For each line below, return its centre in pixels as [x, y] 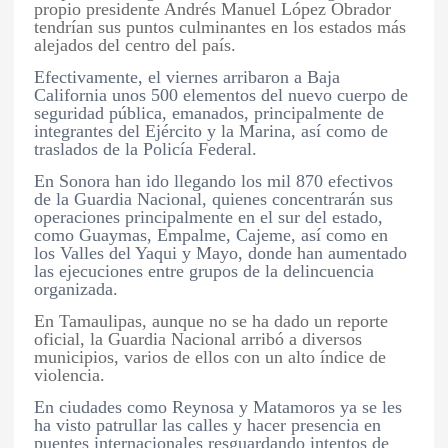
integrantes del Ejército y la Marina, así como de [211, 131]
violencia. [70, 375]
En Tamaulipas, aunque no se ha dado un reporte [211, 321]
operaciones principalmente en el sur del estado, [209, 217]
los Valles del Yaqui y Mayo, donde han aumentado [221, 253]
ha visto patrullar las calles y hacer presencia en [208, 425]
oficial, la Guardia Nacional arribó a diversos [198, 339]
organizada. [76, 289]
